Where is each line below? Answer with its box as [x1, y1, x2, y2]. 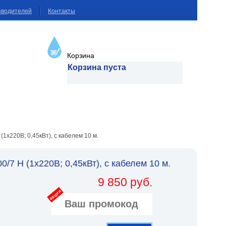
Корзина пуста [67, 63, 126, 72]
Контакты [48, 8, 75, 15]
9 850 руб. [98, 176, 153, 189]
